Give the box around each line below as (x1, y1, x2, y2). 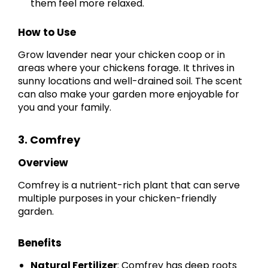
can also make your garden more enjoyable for (18, 87, 239, 101)
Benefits (18, 235, 62, 250)
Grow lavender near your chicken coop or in (18, 47, 225, 62)
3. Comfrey (18, 132, 80, 147)
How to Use (18, 25, 76, 39)
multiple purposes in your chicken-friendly (18, 191, 217, 205)
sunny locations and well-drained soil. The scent (18, 74, 242, 88)
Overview (18, 155, 68, 170)
